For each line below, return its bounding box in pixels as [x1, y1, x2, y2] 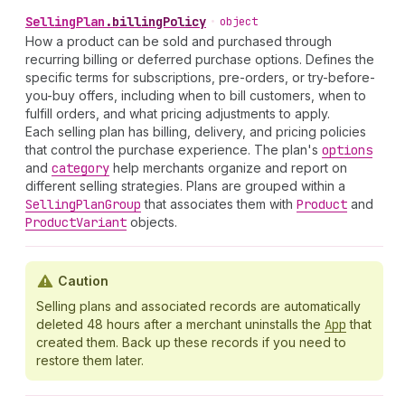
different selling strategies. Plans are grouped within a [25, 178, 345, 193]
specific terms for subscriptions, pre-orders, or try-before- [25, 70, 375, 85]
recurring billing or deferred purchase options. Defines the [25, 52, 374, 67]
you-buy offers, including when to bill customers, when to [25, 88, 366, 103]
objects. [127, 214, 177, 230]
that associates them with [141, 196, 297, 212]
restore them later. [36, 353, 144, 368]
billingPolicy [112, 14, 206, 30]
